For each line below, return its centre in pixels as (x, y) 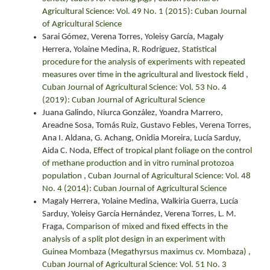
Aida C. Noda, (68, 151)
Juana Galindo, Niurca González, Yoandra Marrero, (133, 113)
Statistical (199, 50)
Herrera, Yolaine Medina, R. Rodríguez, (112, 50)
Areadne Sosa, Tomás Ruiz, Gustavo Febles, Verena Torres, (147, 126)
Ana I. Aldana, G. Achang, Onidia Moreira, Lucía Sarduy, (142, 138)
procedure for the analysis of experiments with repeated (144, 62)
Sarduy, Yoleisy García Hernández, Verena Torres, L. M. (139, 214)
